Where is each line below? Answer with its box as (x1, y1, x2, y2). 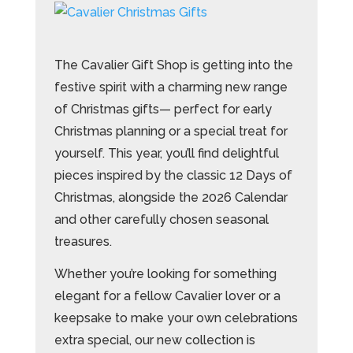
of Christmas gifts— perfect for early (54, 101, 272, 117)
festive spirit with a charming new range (54, 79, 288, 95)
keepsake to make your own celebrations (54, 310, 298, 325)
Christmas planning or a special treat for (54, 123, 288, 139)
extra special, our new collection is (54, 332, 255, 347)
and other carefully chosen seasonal (54, 211, 269, 227)
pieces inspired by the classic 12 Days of (54, 167, 292, 183)
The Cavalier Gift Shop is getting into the (54, 57, 293, 72)
